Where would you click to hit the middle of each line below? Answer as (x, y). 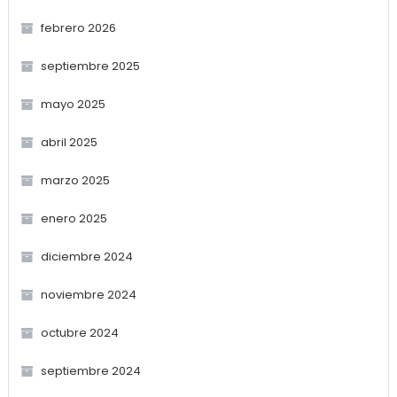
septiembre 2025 (90, 66)
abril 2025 (69, 142)
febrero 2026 (78, 27)
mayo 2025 (73, 104)
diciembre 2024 (86, 256)
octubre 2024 (79, 332)
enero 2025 (74, 218)
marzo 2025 (75, 180)
